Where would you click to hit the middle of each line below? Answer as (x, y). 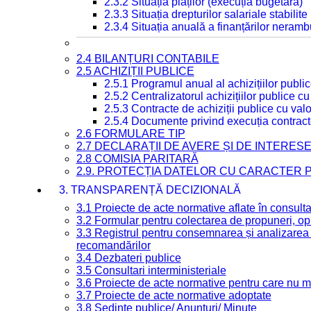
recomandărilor (113, 245)
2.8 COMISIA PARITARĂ (137, 159)
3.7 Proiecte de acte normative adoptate (174, 295)
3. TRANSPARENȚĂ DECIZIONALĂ (150, 190)
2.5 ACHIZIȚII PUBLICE (135, 71)
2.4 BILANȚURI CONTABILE (148, 59)
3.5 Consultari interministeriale (151, 270)
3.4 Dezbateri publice (128, 258)
